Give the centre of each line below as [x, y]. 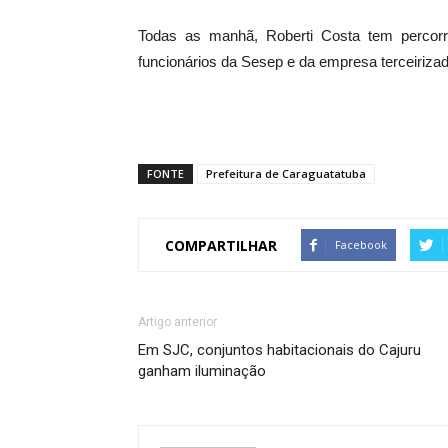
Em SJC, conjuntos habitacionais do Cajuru [279, 350]
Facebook [361, 245]
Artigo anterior [177, 322]
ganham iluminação [202, 371]
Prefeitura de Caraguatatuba [286, 174]
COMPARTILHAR [221, 245]
